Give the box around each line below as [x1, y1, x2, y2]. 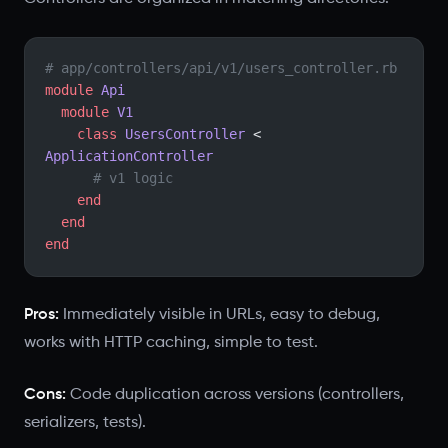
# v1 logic [93, 170, 173, 186]
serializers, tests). [24, 414, 146, 431]
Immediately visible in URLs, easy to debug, [59, 306, 380, 323]
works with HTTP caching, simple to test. [24, 334, 318, 351]
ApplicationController [45, 148, 213, 164]
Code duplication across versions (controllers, [66, 386, 404, 403]
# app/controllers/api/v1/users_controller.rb [45, 60, 397, 76]
